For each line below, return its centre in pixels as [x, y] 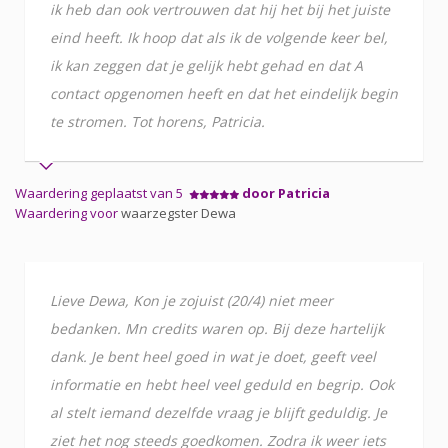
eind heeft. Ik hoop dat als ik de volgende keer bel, [219, 37]
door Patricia [286, 192]
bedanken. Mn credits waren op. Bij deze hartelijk [217, 328]
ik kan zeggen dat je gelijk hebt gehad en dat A [206, 65]
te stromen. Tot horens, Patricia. [157, 121]
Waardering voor [68, 212]
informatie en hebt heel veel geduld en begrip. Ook [222, 384]
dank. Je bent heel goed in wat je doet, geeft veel [213, 356]
